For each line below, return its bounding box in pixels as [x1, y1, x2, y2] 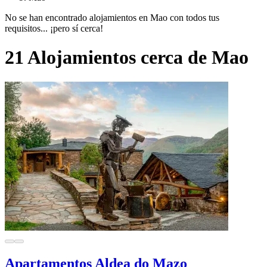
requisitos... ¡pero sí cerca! [5, 23, 103, 33]
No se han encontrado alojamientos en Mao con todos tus [5, 12, 219, 23]
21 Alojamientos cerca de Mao [5, 46, 249, 69]
